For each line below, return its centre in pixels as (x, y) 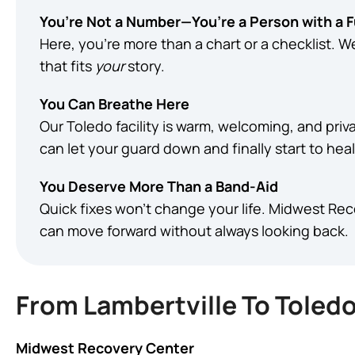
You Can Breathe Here (115, 104)
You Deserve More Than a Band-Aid (159, 186)
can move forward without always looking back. (194, 231)
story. (145, 66)
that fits (67, 66)
